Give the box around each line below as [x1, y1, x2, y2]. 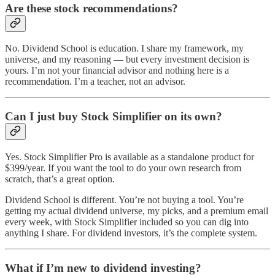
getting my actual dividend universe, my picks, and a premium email [5, 205, 268, 216]
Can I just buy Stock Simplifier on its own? [5, 110, 222, 123]
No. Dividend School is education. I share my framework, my [5, 43, 244, 54]
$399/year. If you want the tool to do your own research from [5, 162, 241, 173]
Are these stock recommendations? [5, 1, 178, 15]
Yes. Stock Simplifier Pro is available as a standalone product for [5, 151, 254, 162]
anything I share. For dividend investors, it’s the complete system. [5, 227, 257, 238]
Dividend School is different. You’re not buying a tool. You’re [5, 194, 244, 205]
